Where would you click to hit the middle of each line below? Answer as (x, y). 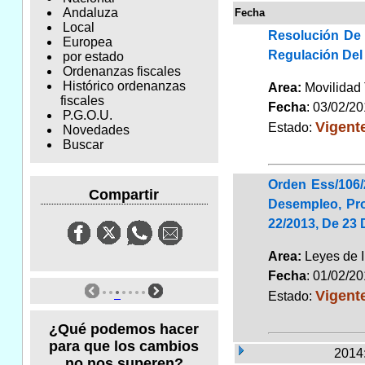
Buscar (83, 145)
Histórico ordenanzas (124, 86)
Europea (87, 42)
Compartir (124, 194)
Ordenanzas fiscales (121, 72)
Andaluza (90, 13)
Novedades (96, 130)
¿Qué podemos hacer (124, 329)
